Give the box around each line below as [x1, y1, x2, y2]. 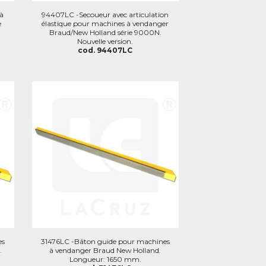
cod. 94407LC [78, 45, 133, 55]
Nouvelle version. [77, 36, 134, 46]
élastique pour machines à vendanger [42, 18, 169, 28]
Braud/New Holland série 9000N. [49, 27, 161, 37]
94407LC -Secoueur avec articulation [42, 9, 169, 19]
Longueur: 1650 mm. [69, 255, 141, 264]
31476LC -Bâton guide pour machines [40, 237, 170, 246]
